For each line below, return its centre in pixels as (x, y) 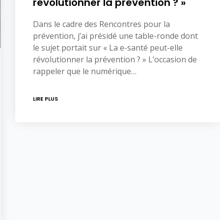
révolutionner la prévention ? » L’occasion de (115, 59)
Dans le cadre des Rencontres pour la (101, 24)
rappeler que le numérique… (85, 71)
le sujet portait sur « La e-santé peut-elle (108, 47)
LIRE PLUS (45, 98)
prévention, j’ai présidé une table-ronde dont (115, 36)
